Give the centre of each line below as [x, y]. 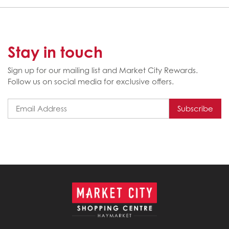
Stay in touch [55, 52]
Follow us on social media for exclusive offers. [91, 81]
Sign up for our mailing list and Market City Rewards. [103, 70]
